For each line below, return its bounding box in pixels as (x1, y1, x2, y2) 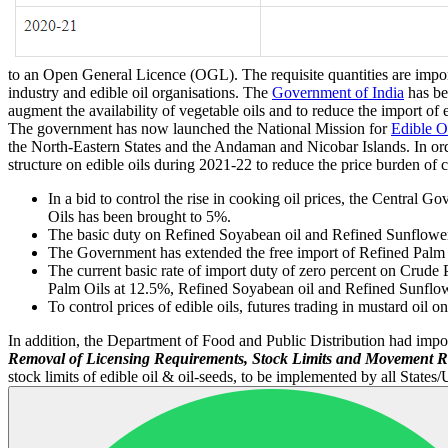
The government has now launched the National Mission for (8, 119, 391, 137)
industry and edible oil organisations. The (8, 83, 272, 101)
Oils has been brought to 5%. (48, 207, 231, 225)
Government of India (272, 83, 404, 101)
